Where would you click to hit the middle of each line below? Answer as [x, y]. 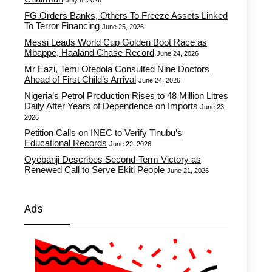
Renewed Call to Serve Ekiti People [94, 170]
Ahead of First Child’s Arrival [80, 79]
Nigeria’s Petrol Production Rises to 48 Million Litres [126, 96]
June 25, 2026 [123, 27]
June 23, [213, 107]
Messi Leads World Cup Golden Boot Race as [116, 42]
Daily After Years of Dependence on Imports [111, 106]
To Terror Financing [62, 26]
